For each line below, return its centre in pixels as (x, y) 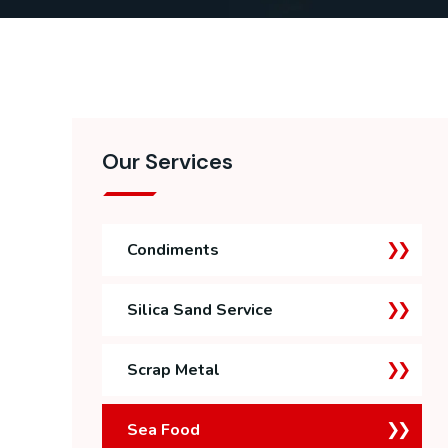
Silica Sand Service (200, 310)
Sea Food (163, 430)
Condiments (173, 250)
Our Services (167, 161)
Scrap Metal (173, 370)
